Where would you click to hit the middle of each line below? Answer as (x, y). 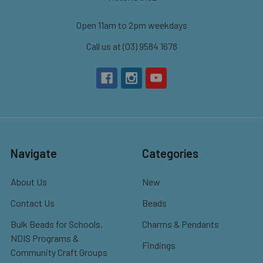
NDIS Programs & (45, 238)
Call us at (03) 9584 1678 (131, 46)
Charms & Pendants (181, 224)
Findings (159, 245)
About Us (29, 181)
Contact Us (33, 203)
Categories (170, 153)
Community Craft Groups (59, 252)
